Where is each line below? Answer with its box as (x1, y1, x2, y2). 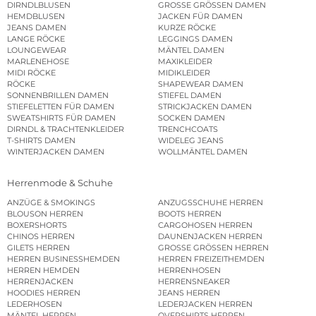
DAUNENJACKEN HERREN (158, 231, 262, 242)
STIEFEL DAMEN (158, 90, 221, 100)
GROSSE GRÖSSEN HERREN (158, 243, 269, 253)
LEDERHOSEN (7, 299, 62, 310)
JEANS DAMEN (7, 22, 66, 32)
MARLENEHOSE (7, 56, 69, 66)
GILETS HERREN (7, 243, 70, 253)
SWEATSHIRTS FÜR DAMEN (7, 112, 116, 123)
